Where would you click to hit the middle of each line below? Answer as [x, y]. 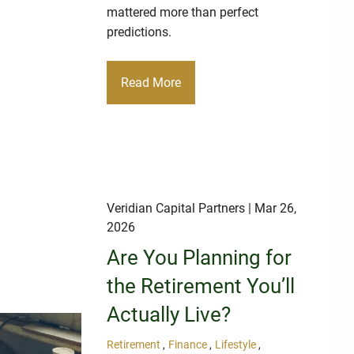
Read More [151, 82]
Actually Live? [169, 315]
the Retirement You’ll [201, 286]
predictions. [139, 32]
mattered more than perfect [183, 13]
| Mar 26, [271, 209]
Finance [188, 345]
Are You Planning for [200, 258]
